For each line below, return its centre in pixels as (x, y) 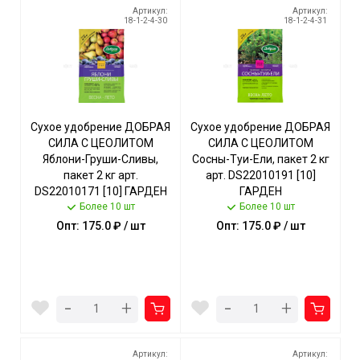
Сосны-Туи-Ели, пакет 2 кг (260, 159)
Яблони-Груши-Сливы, (100, 159)
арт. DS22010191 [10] (260, 175)
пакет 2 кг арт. (100, 175)
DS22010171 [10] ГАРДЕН (100, 191)
